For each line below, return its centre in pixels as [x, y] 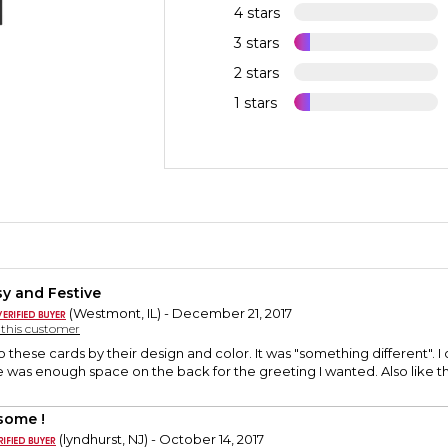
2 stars [257, 73]
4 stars [257, 13]
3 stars [257, 43]
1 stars [256, 103]
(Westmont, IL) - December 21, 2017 [179, 313]
